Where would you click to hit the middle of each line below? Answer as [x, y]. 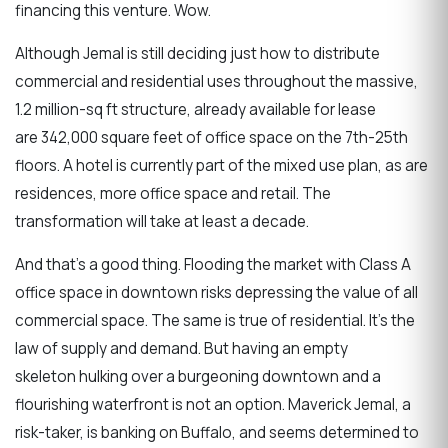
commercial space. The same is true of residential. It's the [215, 321]
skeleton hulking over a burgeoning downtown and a [198, 377]
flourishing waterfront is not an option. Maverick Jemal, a [213, 405]
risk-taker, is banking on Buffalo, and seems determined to [217, 433]
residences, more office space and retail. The [173, 193]
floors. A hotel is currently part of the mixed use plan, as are [221, 165]
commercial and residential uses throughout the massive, [216, 81]
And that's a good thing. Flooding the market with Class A [213, 265]
